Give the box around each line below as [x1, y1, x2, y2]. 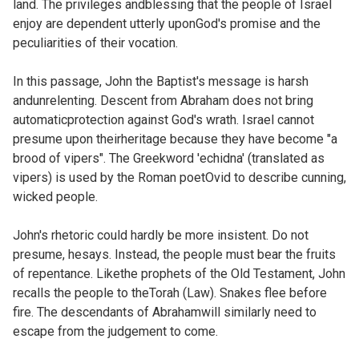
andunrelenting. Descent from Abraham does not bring [13, 92, 313, 108]
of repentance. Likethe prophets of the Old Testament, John [13, 265, 345, 281]
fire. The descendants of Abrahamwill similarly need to [13, 304, 317, 320]
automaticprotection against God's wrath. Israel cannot [13, 111, 314, 127]
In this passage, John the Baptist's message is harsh [13, 73, 309, 89]
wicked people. [13, 188, 98, 204]
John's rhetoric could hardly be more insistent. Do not [13, 227, 309, 243]
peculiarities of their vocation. [13, 34, 178, 50]
